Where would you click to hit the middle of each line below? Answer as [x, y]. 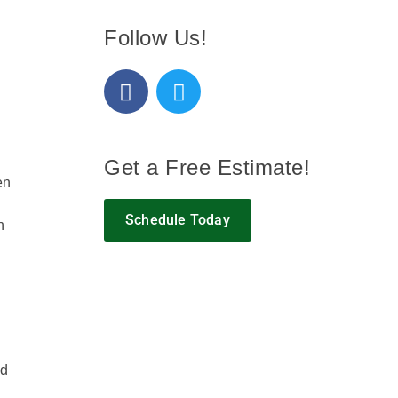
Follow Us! [155, 38]
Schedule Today [178, 220]
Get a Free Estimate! [207, 168]
